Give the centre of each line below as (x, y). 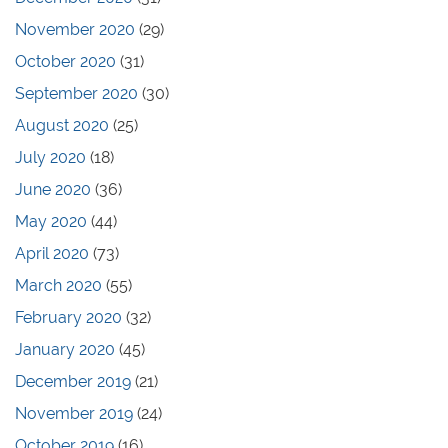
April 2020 (52, 253)
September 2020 (76, 93)
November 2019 (74, 413)
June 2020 (53, 189)
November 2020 (75, 29)
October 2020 (65, 61)
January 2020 (65, 349)
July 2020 (50, 157)
